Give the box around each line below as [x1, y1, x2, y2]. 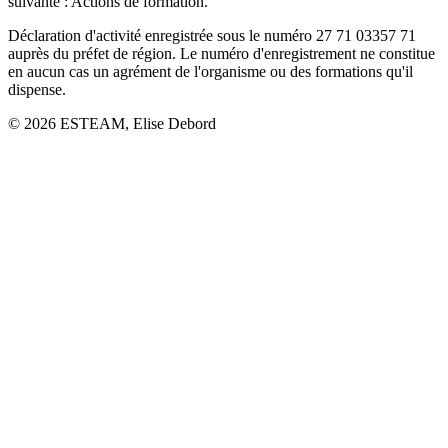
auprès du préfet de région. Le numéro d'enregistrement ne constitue [8, 44, 435, 62]
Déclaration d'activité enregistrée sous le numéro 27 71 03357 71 [8, 26, 416, 44]
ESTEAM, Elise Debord [56, 114, 216, 132]
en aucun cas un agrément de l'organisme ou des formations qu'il [8, 62, 413, 80]
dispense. [8, 80, 66, 98]
